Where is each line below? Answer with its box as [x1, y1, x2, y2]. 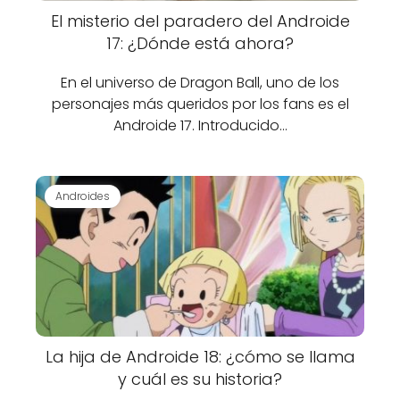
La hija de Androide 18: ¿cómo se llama [45, 346, 355, 368]
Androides [55, 187, 110, 204]
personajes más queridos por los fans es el [51, 94, 349, 114]
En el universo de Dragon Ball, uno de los [61, 72, 339, 93]
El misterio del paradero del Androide [50, 10, 350, 32]
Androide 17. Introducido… [112, 115, 287, 136]
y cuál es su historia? [118, 368, 282, 390]
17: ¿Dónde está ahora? [106, 32, 294, 54]
